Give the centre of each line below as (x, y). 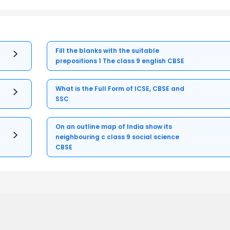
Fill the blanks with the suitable (108, 50)
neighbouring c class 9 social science (118, 137)
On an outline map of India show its (114, 126)
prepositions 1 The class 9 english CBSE (120, 61)
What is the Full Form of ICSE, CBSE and (120, 88)
